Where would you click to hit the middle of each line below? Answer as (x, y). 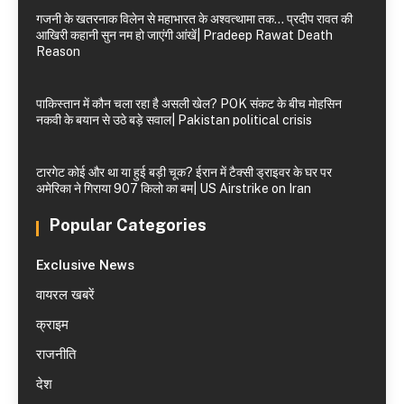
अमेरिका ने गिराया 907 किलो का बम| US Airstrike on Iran (174, 189)
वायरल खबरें (65, 295)
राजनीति (56, 355)
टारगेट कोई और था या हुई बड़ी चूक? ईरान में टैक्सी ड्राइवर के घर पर (184, 173)
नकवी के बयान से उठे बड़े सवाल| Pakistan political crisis (174, 120)
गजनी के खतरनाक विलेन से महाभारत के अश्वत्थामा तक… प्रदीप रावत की (194, 19)
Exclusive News (85, 266)
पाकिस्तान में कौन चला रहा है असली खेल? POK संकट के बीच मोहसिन (189, 104)
